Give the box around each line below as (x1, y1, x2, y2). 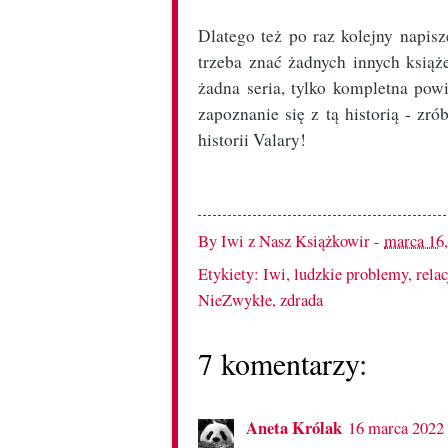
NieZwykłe (198, 289, 272, 312)
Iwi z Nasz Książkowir (221, 230, 370, 253)
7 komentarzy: (198, 343, 367, 384)
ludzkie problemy (294, 263, 408, 286)
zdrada (280, 289, 323, 312)
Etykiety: (198, 263, 263, 286)
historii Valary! (198, 128, 306, 152)
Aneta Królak (246, 414, 342, 440)
